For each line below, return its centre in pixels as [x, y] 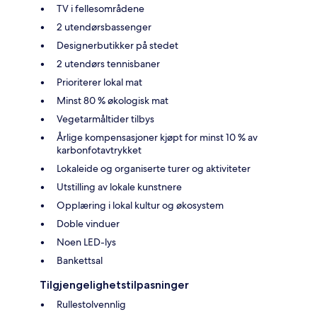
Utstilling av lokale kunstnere [119, 186]
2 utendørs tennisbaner [108, 63]
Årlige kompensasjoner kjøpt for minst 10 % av [157, 137]
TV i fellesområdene [100, 8]
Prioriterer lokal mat [99, 82]
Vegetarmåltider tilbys [105, 119]
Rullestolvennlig [91, 304]
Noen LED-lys [86, 242]
